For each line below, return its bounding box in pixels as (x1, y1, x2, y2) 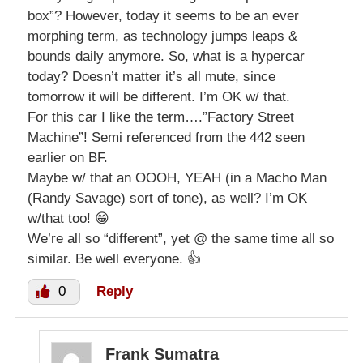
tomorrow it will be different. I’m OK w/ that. (28, 89, 290, 105)
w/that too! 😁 (28, 211, 109, 227)
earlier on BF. (28, 150, 108, 166)
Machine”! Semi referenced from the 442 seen (28, 130, 305, 146)
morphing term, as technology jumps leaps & (28, 28, 297, 45)
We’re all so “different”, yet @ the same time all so (28, 231, 334, 247)
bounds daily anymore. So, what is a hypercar (28, 49, 305, 65)
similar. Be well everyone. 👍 (28, 251, 201, 267)
